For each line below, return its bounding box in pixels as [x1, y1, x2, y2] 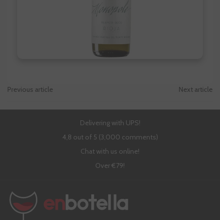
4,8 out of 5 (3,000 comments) [62, 133, 158, 142]
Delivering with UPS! [80, 118, 140, 128]
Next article [179, 85, 213, 94]
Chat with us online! [81, 147, 139, 156]
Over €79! [95, 161, 125, 170]
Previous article [7, 85, 53, 94]
